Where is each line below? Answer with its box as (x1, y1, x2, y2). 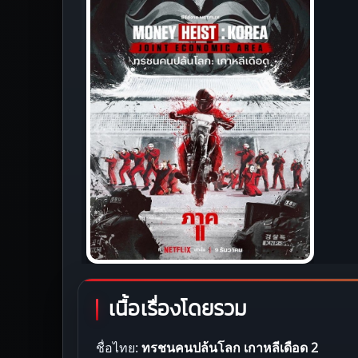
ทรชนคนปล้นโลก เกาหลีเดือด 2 (141, 338, 318, 356)
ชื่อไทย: (96, 338, 141, 356)
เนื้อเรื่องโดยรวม (109, 298, 248, 320)
